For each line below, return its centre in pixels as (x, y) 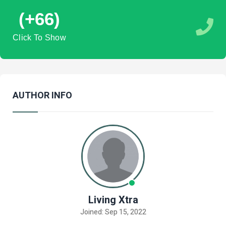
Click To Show (39, 38)
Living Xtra (113, 200)
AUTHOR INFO (42, 96)
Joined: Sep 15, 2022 (113, 212)
